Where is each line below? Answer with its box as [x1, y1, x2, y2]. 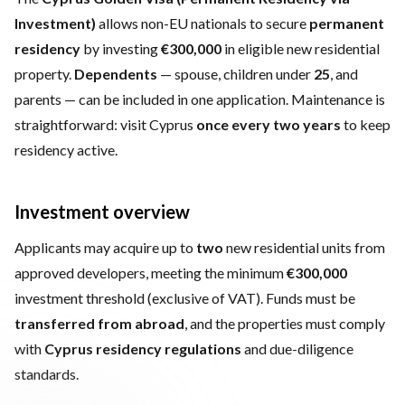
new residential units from [223, 238, 385, 256]
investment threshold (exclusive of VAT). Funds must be [14, 288, 355, 306]
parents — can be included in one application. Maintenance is [14, 89, 385, 108]
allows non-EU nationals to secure [96, 14, 309, 32]
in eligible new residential [221, 39, 380, 57]
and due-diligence [241, 339, 353, 357]
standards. [14, 364, 79, 382]
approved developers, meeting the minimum [14, 263, 287, 281]
